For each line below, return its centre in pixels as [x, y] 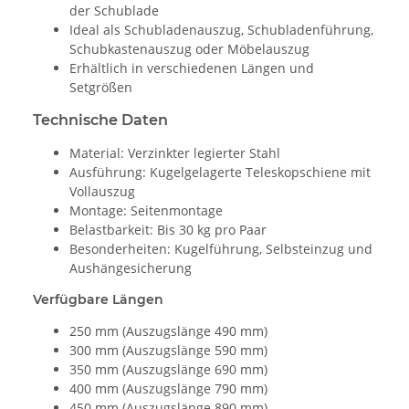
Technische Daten [100, 120]
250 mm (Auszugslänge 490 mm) [168, 330]
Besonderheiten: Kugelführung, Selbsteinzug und [221, 248]
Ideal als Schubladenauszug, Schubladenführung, [221, 29]
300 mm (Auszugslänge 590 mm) [168, 350]
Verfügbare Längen [98, 299]
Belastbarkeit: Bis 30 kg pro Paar [168, 229]
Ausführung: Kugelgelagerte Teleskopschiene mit [220, 172]
